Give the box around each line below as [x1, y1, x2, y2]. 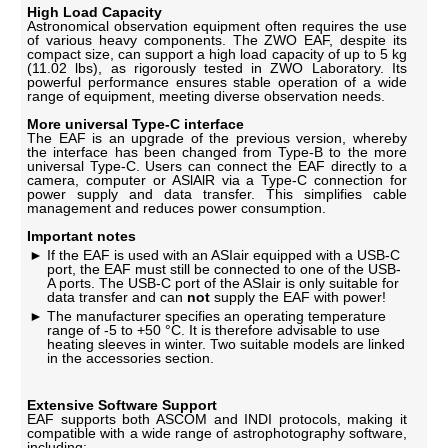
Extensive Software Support [27, 396, 218, 413]
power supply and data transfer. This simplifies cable [27, 185, 407, 202]
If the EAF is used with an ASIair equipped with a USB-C [43, 246, 401, 263]
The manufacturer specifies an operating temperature [43, 307, 387, 324]
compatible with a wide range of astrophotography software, [27, 424, 407, 441]
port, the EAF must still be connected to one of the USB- [47, 260, 402, 277]
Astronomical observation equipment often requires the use [27, 17, 407, 34]
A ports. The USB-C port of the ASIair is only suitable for [47, 274, 400, 291]
